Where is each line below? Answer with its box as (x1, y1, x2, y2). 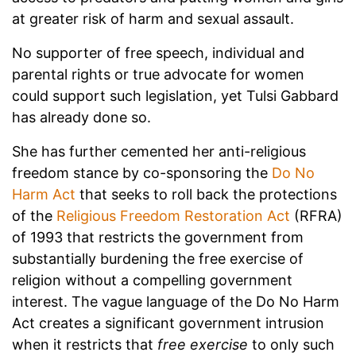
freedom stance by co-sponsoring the (12, 164, 272, 181)
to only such (248, 335, 335, 353)
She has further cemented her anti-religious (12, 142, 306, 160)
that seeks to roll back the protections (75, 185, 337, 203)
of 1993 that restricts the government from (12, 228, 304, 246)
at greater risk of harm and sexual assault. (12, 10, 294, 27)
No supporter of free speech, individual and (12, 44, 304, 61)
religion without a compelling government (12, 271, 292, 288)
